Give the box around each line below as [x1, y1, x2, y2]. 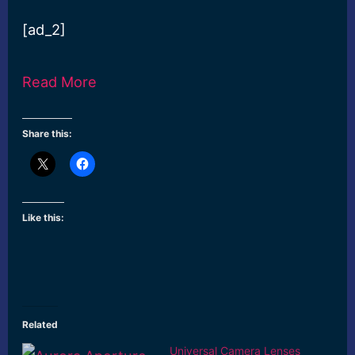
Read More [22, 72, 97, 90]
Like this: [22, 212, 65, 224]
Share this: [22, 128, 73, 140]
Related [22, 318, 59, 330]
